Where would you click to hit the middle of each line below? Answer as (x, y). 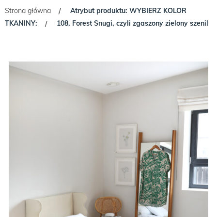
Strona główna (28, 10)
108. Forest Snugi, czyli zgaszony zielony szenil (132, 23)
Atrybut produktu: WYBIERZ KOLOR (128, 10)
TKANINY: (21, 23)
